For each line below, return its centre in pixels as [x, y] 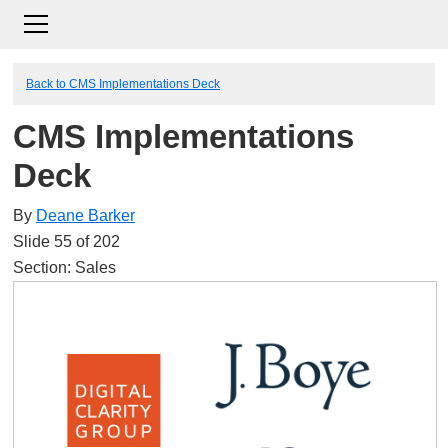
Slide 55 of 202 [66, 241]
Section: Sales [64, 267]
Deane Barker [85, 215]
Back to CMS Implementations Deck [123, 83]
